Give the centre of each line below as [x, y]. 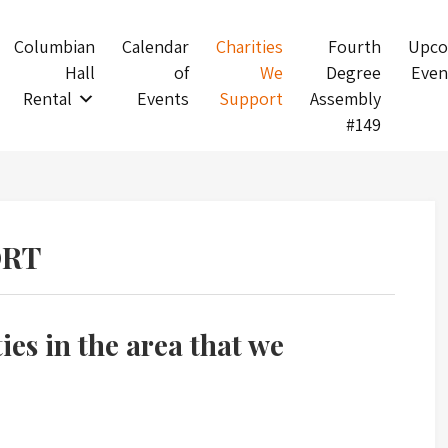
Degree [353, 72]
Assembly [345, 98]
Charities [249, 46]
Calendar [155, 46]
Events [162, 98]
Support [250, 98]
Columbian [54, 46]
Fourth [354, 46]
